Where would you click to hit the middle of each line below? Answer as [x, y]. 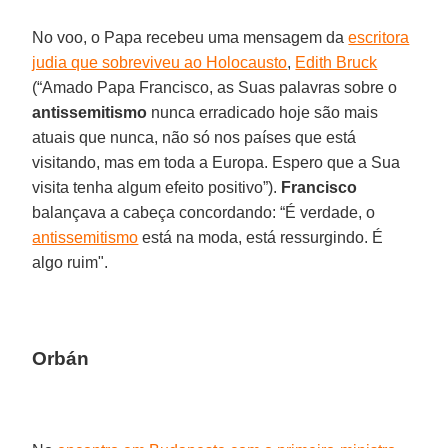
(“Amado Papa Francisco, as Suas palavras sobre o [215, 87]
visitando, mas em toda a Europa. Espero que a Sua [216, 162]
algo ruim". [70, 262]
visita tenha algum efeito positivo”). [157, 187]
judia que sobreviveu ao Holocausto [160, 62]
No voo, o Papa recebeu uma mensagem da [190, 37]
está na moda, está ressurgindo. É [261, 237]
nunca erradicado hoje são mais [263, 112]
